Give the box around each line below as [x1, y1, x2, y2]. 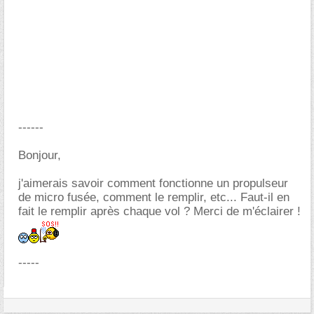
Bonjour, [18, 149, 61, 162]
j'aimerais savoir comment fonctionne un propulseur [18, 177, 288, 190]
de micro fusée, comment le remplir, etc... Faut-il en [18, 191, 289, 204]
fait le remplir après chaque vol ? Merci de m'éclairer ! [18, 205, 301, 218]
